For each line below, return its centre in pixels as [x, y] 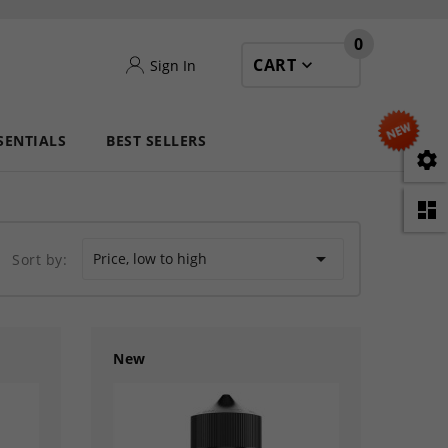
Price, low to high [150, 259]
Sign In [172, 65]
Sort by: [40, 259]
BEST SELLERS [156, 140]
